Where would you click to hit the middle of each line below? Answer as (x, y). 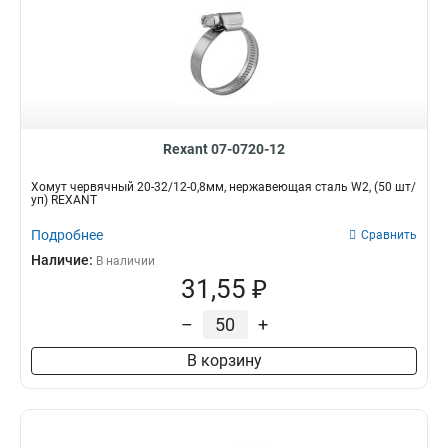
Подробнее (67, 235)
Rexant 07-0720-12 (224, 149)
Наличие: (63, 260)
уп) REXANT (64, 200)
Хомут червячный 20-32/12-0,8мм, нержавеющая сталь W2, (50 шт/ (223, 187)
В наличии (125, 261)
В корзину (224, 360)
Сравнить (389, 235)
